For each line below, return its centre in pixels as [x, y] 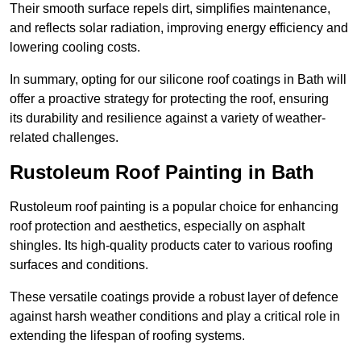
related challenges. [64, 138]
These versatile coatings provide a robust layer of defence [174, 297]
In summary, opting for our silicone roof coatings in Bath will [178, 80]
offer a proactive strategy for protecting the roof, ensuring [169, 99]
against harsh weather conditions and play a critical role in [175, 317]
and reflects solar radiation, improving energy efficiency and [179, 28]
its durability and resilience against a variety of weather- [168, 118]
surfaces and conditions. [79, 265]
